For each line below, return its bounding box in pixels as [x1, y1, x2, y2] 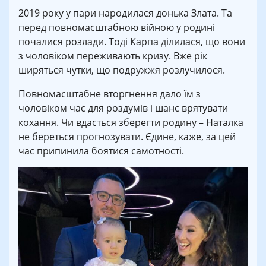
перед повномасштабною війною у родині [18, 20, 215, 34]
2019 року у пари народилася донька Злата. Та [18, 6, 232, 20]
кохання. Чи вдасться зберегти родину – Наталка [18, 115, 243, 129]
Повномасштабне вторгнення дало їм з [18, 87, 201, 100]
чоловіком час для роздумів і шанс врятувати [18, 101, 228, 115]
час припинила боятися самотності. [18, 144, 184, 157]
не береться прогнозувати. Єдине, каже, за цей [18, 129, 236, 143]
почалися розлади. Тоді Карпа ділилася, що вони [18, 34, 245, 48]
